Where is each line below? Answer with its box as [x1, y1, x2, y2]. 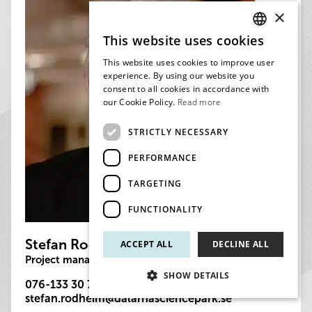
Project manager [25, 253, 106, 266]
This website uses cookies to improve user [103, 56, 275, 68]
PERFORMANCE [128, 151, 197, 164]
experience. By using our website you [103, 70, 254, 81]
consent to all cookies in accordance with [103, 83, 270, 95]
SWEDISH [255, 39, 288, 49]
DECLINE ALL [212, 238, 270, 250]
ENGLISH [255, 63, 286, 73]
